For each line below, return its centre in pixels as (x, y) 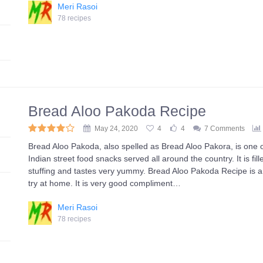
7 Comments (225, 129)
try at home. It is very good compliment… (105, 183)
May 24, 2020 (117, 129)
